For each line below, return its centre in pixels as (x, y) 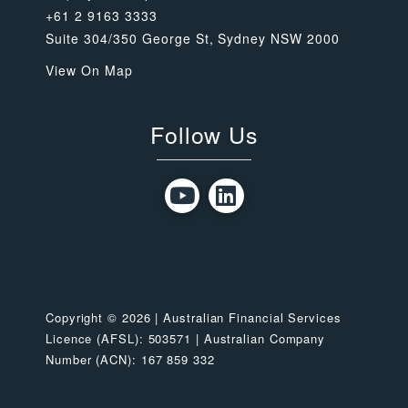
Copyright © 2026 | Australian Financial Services (194, 317)
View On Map (89, 70)
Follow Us (204, 133)
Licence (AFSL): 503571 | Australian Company (186, 338)
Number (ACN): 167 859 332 (130, 359)
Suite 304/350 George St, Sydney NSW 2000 (193, 38)
